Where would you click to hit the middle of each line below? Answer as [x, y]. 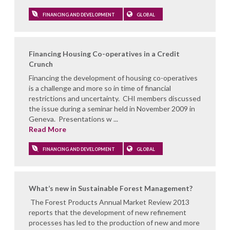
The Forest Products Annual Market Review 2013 [109, 202]
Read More [47, 129]
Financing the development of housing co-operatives [113, 78]
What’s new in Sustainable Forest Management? [111, 188]
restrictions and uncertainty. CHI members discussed [115, 98]
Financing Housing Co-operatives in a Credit [104, 53]
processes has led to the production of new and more [114, 222]
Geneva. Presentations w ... [73, 119]
